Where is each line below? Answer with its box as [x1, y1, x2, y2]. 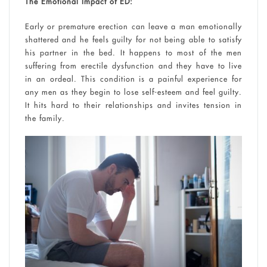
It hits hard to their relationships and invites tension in [24, 100, 243, 110]
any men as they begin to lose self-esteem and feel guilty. [24, 86, 243, 97]
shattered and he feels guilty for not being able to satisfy [24, 34, 243, 44]
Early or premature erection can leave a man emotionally [24, 21, 243, 31]
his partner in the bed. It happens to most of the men [24, 47, 243, 57]
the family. [24, 113, 65, 123]
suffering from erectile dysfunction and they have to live [24, 60, 243, 70]
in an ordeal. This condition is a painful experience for [24, 73, 243, 83]
